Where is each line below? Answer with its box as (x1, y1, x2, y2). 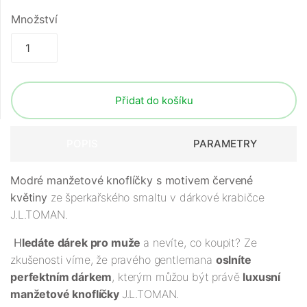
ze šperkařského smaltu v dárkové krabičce (47, 190, 265, 204)
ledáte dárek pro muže (21, 235, 144, 249)
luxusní (243, 269, 281, 284)
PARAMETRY (193, 136, 257, 150)
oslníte (215, 252, 251, 267)
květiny (10, 190, 47, 204)
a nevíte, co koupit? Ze (143, 235, 257, 249)
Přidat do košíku (114, 93, 193, 107)
